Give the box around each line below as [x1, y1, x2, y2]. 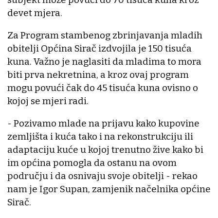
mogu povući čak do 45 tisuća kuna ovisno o [7, 82, 198, 94]
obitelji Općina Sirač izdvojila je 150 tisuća [7, 43, 192, 54]
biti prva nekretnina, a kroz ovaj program [7, 69, 189, 81]
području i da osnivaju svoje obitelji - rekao [7, 170, 198, 182]
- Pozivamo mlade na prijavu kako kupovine [7, 118, 200, 129]
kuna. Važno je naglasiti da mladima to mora [7, 56, 201, 68]
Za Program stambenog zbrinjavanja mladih [7, 30, 202, 41]
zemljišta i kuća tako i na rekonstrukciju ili [7, 131, 193, 143]
